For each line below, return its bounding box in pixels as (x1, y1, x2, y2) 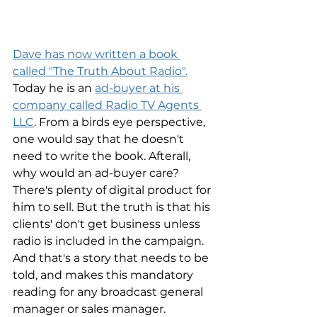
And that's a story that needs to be (13, 251, 212, 265)
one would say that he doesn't (13, 132, 187, 146)
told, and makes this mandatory (13, 268, 196, 282)
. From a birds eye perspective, (34, 115, 208, 129)
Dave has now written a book (13, 47, 180, 61)
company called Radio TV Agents (13, 98, 202, 112)
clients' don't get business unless (13, 217, 203, 231)
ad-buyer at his (95, 81, 183, 95)
